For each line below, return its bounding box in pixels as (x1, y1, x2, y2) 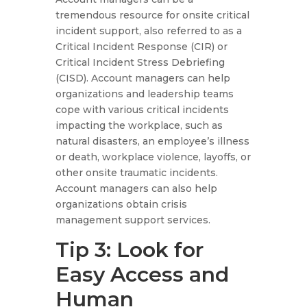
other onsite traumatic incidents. (55, 167, 218, 180)
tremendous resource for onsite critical (55, 9, 249, 22)
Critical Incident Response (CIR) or (55, 40, 228, 53)
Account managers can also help (55, 182, 217, 195)
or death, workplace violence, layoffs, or (55, 151, 251, 164)
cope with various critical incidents (55, 103, 229, 116)
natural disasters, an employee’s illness (55, 135, 249, 148)
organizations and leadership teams (55, 88, 234, 101)
